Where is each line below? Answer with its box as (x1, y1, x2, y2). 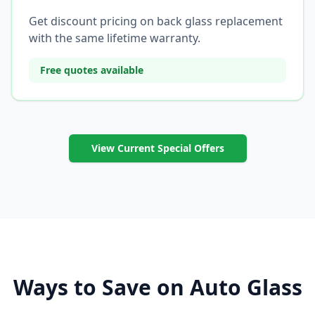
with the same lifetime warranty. (29, 30, 200, 46)
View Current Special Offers (91, 141, 224, 155)
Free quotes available (40, 63, 143, 77)
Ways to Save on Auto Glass (13, 273, 302, 302)
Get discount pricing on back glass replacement (29, 13, 283, 29)
